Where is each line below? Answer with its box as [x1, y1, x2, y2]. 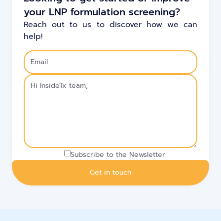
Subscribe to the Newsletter [70, 149, 165, 160]
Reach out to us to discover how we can [24, 19, 197, 31]
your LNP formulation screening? [24, 4, 180, 20]
